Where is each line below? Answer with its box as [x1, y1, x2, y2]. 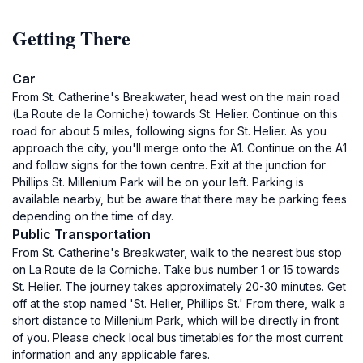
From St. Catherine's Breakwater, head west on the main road [12, 90, 340, 104]
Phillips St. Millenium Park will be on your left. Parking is [12, 175, 304, 189]
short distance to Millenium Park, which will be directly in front [12, 314, 339, 327]
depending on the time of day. [12, 209, 173, 223]
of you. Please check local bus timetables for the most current [12, 331, 343, 344]
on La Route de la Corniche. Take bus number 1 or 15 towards [12, 263, 340, 276]
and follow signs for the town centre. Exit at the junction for [12, 158, 326, 172]
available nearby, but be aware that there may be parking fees [12, 192, 347, 206]
